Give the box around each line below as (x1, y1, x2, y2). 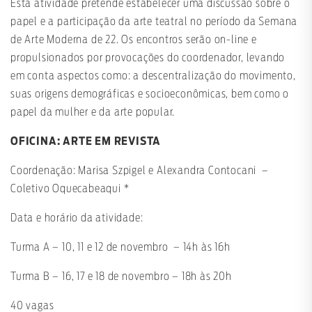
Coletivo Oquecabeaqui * (10, 183, 130, 195)
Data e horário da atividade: (10, 212, 143, 224)
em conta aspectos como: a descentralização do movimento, (10, 70, 296, 82)
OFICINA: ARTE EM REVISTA (10, 136, 164, 148)
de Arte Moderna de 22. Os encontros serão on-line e (10, 34, 257, 46)
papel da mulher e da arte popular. (10, 107, 175, 118)
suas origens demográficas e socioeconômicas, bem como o (10, 88, 289, 100)
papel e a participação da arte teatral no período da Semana (10, 16, 298, 28)
